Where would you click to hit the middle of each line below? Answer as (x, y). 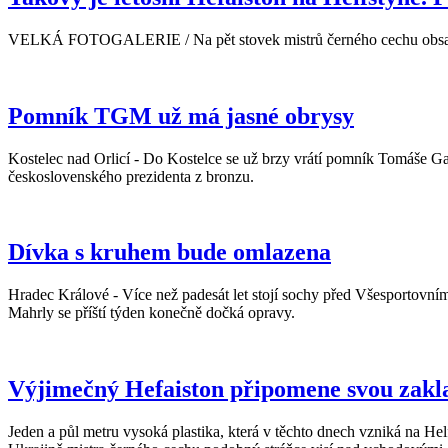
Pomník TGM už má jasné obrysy (181, 115)
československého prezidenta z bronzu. (131, 176)
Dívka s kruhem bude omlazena (169, 252)
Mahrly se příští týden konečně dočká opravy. (151, 313)
